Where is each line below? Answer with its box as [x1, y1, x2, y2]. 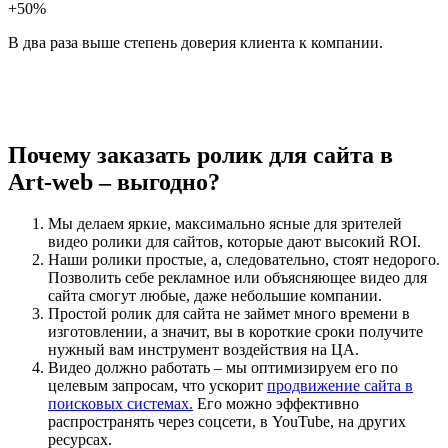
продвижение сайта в [267, 377, 413, 395]
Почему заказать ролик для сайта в [8, 141, 393, 168]
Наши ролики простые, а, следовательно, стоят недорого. [48, 251, 440, 269]
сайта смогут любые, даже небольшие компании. [48, 287, 382, 305]
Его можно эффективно [193, 395, 359, 413]
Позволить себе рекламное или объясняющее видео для [48, 269, 427, 287]
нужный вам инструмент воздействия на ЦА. [48, 341, 359, 359]
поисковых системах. [48, 395, 193, 413]
